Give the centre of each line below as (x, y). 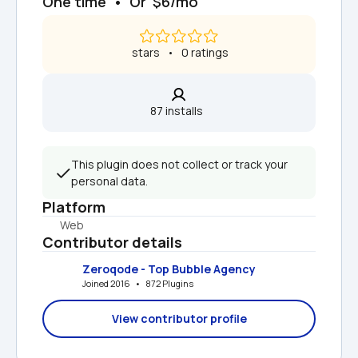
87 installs (179, 110)
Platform (74, 207)
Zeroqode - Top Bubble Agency (169, 269)
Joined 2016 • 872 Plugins (138, 284)
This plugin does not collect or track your (179, 164)
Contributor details (112, 242)
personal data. (109, 181)
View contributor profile (179, 318)
